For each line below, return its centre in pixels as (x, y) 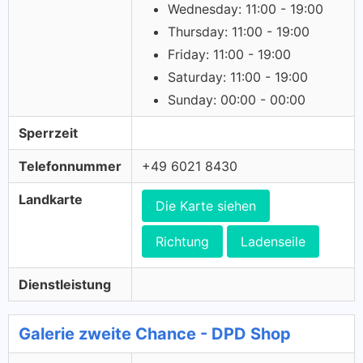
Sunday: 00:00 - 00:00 (237, 100)
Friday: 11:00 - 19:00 (229, 54)
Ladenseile (273, 241)
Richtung (182, 241)
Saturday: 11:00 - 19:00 (238, 77)
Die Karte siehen (206, 206)
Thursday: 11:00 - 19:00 (239, 32)
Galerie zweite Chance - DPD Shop (155, 334)
